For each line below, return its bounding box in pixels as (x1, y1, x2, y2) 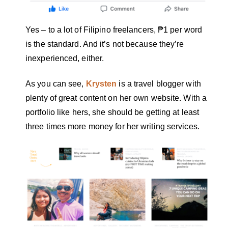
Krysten (85, 79, 117, 89)
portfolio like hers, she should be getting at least (25, 108, 199, 117)
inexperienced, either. (25, 53, 106, 63)
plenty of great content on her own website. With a (25, 94, 207, 103)
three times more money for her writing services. (25, 122, 202, 131)
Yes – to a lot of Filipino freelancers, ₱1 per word (25, 25, 203, 34)
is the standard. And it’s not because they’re (25, 39, 184, 48)
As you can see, (25, 79, 86, 89)
